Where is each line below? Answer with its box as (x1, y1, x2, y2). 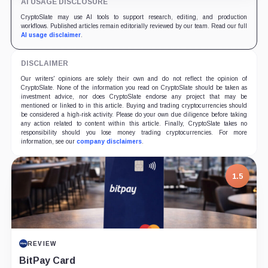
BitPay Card (19, 255, 75, 266)
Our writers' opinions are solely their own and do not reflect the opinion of (20, 75, 248, 83)
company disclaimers (76, 138, 142, 145)
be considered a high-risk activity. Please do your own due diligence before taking (20, 111, 248, 118)
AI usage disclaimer (20, 32, 81, 39)
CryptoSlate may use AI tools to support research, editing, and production (20, 14, 248, 21)
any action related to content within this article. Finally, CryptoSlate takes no (20, 120, 248, 127)
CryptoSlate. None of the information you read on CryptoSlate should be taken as (20, 84, 248, 92)
